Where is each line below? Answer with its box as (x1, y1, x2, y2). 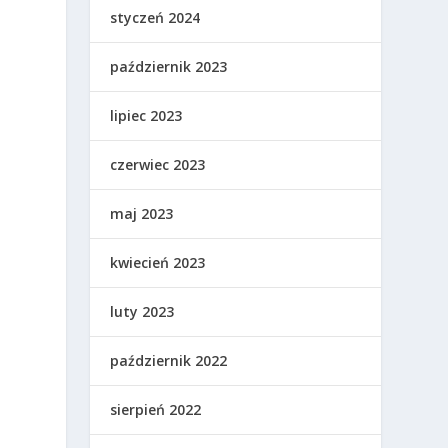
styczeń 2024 (110, 8, 201, 28)
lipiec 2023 (110, 106, 183, 126)
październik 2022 (110, 351, 228, 371)
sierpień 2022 (110, 400, 202, 420)
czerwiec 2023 (110, 155, 206, 175)
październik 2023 (110, 57, 228, 77)
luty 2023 (110, 302, 175, 322)
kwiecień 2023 (110, 253, 206, 273)
